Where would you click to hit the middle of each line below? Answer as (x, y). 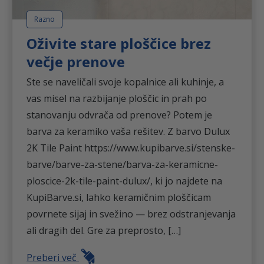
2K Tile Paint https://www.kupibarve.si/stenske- (131, 148)
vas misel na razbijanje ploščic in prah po (117, 98)
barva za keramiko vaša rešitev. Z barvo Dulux (128, 131)
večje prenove (76, 61)
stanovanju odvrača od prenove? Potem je (119, 115)
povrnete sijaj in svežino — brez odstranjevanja (131, 214)
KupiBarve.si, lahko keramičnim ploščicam (119, 197)
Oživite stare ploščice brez (119, 43)
